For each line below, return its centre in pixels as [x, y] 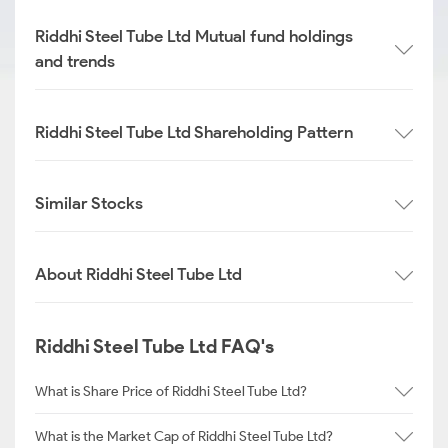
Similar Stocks [89, 203]
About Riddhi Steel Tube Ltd [138, 274]
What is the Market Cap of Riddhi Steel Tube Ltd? [184, 436]
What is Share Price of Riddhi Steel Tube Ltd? [171, 391]
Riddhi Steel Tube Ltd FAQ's [154, 346]
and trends [75, 61]
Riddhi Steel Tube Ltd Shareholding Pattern [194, 132]
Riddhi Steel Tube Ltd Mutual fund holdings [194, 36]
